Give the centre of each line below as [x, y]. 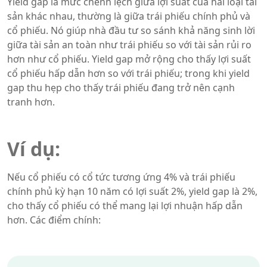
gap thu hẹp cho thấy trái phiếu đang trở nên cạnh [121, 88]
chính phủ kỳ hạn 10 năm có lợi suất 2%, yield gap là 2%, [132, 191]
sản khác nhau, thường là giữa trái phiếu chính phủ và [129, 16]
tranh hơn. [31, 102]
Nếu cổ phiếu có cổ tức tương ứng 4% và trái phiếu [121, 177]
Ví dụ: [34, 149]
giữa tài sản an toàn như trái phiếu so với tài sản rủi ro [129, 45]
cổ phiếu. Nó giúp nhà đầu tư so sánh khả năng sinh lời [131, 30]
